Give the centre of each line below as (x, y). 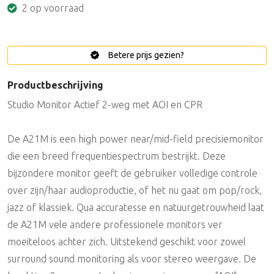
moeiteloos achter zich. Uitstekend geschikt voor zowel (127, 241)
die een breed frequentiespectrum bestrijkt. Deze (117, 156)
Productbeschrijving (55, 85)
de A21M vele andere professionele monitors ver (115, 224)
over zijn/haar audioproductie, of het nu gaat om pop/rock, (135, 190)
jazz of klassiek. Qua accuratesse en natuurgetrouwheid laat (136, 207)
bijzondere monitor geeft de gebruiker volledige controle (132, 173)
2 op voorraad (52, 8)
